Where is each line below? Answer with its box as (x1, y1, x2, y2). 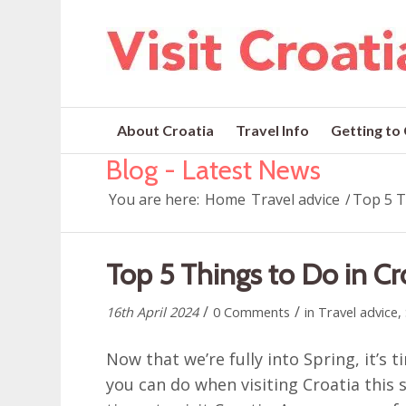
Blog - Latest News (106, 153, 322, 187)
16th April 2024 (106, 303, 199, 321)
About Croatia (117, 121, 215, 139)
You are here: (109, 189, 200, 210)
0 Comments (213, 303, 291, 321)
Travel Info (236, 121, 310, 139)
